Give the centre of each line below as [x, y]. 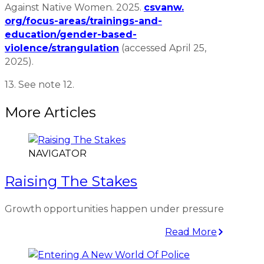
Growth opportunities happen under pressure [114, 209]
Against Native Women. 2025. [74, 7]
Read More [191, 232]
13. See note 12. [39, 84]
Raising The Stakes [71, 181]
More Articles [50, 112]
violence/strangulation [62, 48]
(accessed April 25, [163, 48]
